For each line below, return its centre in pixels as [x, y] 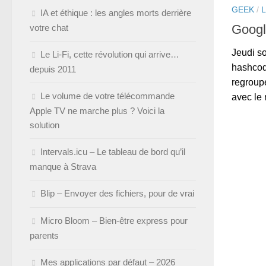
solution [45, 125]
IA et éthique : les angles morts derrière [116, 13]
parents [44, 235]
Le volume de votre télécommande [107, 96]
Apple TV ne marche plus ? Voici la [97, 111]
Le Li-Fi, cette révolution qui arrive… [110, 54]
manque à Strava [63, 167]
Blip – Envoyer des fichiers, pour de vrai [117, 193]
